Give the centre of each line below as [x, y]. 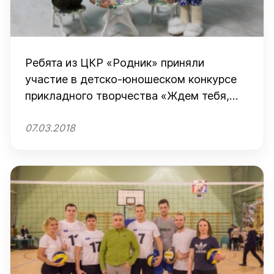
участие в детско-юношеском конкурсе [131, 79]
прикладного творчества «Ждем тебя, [93, 96]
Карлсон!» [52, 112]
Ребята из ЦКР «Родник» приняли [115, 63]
